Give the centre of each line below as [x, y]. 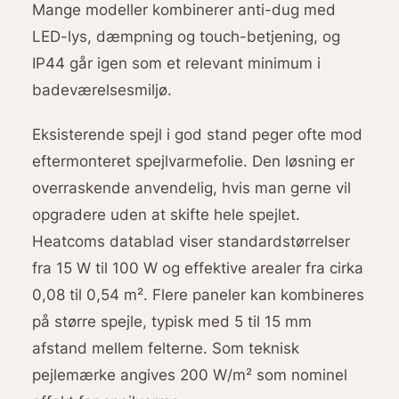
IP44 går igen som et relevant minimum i [176, 63]
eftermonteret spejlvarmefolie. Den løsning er [193, 160]
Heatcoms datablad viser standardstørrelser [191, 240]
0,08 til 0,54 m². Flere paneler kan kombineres [198, 294]
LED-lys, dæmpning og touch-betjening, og [186, 37]
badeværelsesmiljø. [102, 90]
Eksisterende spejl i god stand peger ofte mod [197, 134]
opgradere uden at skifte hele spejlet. [166, 214]
